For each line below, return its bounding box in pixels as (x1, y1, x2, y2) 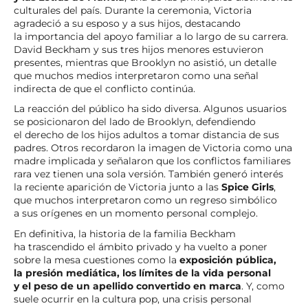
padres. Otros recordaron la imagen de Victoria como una (14, 142, 292, 155)
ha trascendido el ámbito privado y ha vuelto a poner (14, 240, 267, 253)
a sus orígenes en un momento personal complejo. (14, 207, 258, 220)
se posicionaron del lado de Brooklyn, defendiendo (14, 115, 256, 129)
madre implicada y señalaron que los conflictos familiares (14, 155, 291, 168)
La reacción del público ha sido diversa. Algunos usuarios (14, 102, 287, 115)
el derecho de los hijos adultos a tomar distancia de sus (14, 129, 279, 142)
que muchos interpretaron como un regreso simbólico (14, 194, 277, 207)
